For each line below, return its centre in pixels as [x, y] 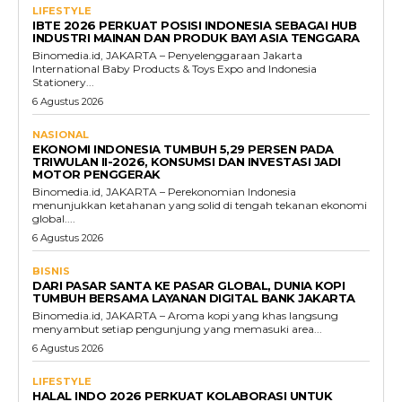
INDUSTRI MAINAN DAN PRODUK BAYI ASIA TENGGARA [196, 38]
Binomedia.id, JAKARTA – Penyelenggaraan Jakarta [167, 55]
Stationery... [63, 82]
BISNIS [51, 271]
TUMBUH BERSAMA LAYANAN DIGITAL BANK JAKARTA [194, 298]
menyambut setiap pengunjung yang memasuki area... [177, 329]
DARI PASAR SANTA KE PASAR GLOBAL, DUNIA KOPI [188, 285]
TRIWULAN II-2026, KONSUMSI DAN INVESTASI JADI [187, 162]
